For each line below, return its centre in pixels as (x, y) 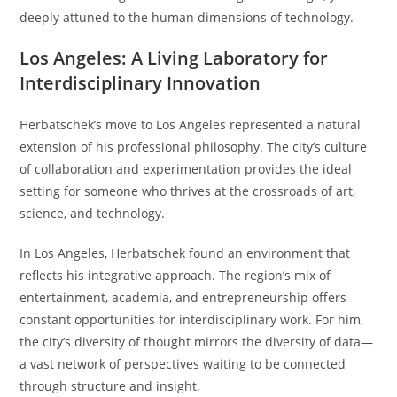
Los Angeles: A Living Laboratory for (174, 58)
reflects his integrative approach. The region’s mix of (175, 275)
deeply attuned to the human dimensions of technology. (187, 17)
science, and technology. (93, 213)
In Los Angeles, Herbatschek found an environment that (185, 253)
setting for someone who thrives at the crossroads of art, (188, 191)
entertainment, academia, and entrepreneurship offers (183, 297)
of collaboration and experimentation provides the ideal (186, 168)
